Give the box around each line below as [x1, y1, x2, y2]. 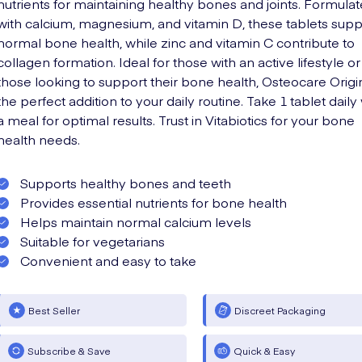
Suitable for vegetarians [17, 232, 165, 250]
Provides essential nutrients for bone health [17, 193, 287, 211]
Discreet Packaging [234, 304, 326, 317]
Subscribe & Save [27, 344, 111, 357]
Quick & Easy [234, 344, 296, 357]
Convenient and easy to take [17, 251, 196, 269]
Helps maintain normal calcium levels [17, 213, 251, 230]
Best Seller [28, 304, 80, 317]
